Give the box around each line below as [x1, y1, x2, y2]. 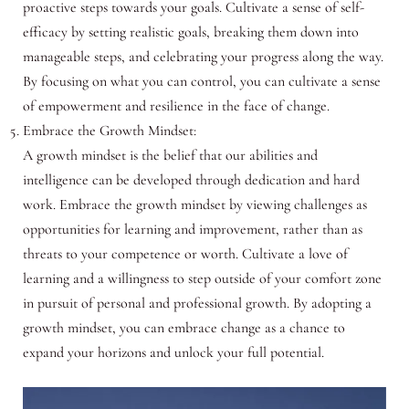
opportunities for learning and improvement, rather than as [22, 220, 362, 239]
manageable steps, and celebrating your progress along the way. [22, 47, 383, 67]
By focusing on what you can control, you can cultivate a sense [22, 72, 381, 91]
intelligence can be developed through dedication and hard [22, 171, 360, 190]
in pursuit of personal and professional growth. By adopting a [22, 294, 372, 313]
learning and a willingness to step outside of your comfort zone [22, 269, 382, 288]
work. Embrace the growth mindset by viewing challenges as [22, 195, 367, 215]
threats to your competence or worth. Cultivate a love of [22, 245, 348, 264]
